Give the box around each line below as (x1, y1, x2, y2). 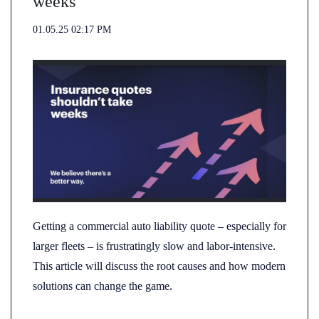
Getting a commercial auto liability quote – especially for (33, 220, 286, 232)
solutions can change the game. (33, 280, 172, 292)
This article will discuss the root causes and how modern (33, 260, 286, 272)
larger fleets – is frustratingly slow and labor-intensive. (33, 240, 276, 252)
